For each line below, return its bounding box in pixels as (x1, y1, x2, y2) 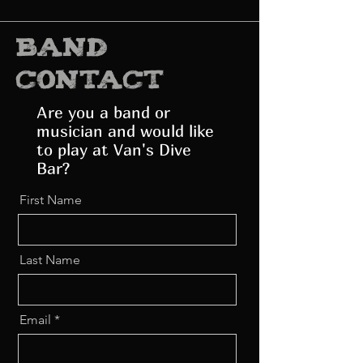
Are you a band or (36, 102, 170, 122)
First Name (19, 191, 82, 207)
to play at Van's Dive (36, 139, 191, 159)
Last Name (19, 251, 80, 267)
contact (16, 62, 164, 92)
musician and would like (36, 121, 214, 140)
